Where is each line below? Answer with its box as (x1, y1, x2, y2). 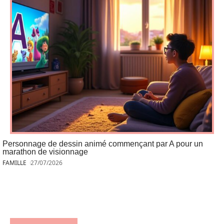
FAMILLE (2, 158, 26, 167)
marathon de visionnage (2, 147, 88, 156)
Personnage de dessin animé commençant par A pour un (2, 139, 203, 148)
